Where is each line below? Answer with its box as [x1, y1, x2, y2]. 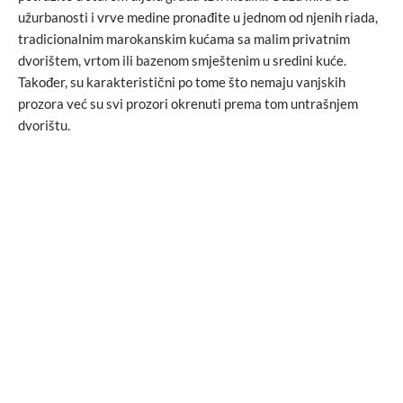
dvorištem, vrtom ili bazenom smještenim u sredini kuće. [18, 51, 346, 68]
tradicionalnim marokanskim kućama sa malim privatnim [18, 30, 350, 47]
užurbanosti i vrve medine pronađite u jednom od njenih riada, [18, 8, 378, 25]
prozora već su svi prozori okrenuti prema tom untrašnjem [18, 94, 358, 112]
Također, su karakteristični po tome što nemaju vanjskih [18, 73, 345, 90]
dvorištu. [18, 116, 70, 133]
